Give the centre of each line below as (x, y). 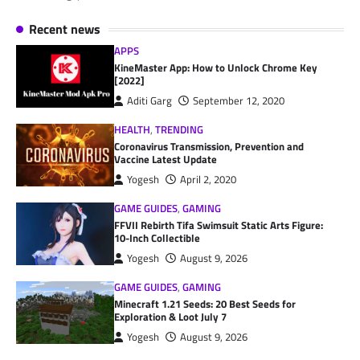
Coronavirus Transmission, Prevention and (209, 147)
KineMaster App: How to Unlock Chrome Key (216, 68)
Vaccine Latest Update (166, 160)
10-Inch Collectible (157, 238)
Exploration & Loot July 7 (171, 317)
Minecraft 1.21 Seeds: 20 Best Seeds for (205, 304)
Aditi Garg (150, 101)
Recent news (65, 29)
